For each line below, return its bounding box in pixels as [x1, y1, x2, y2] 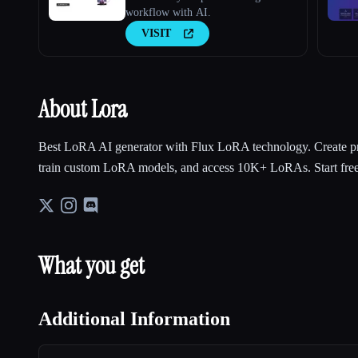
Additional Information [38, 308, 230, 329]
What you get [38, 249, 145, 281]
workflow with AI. [125, 6, 211, 18]
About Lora [38, 93, 127, 125]
